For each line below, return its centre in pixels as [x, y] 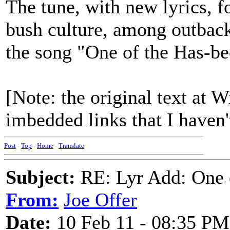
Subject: [41, 177]
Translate [71, 146]
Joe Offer [100, 200]
